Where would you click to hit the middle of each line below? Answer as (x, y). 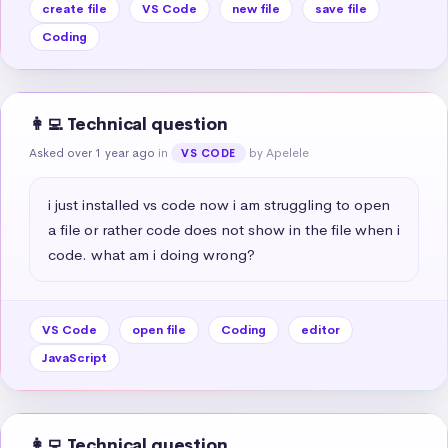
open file (159, 329)
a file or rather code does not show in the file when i (224, 229)
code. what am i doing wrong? (151, 254)
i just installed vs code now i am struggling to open (219, 204)
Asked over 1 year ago (92, 152)
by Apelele (278, 152)
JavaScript (74, 357)
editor (320, 329)
